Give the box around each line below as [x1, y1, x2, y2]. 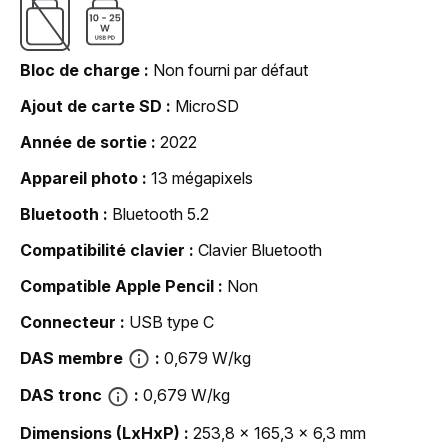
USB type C [129, 311, 214, 332]
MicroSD [175, 95, 239, 116]
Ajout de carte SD [20, 95, 162, 116]
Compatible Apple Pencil [20, 275, 214, 296]
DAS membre [20, 347, 123, 368]
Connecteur [20, 311, 116, 332]
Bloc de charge [20, 59, 140, 80]
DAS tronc [20, 385, 102, 406]
